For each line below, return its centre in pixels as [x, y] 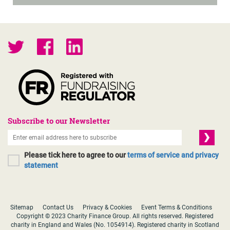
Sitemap [22, 207]
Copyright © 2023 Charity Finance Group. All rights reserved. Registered [115, 216]
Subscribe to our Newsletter [59, 121]
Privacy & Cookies [107, 207]
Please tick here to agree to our [76, 155]
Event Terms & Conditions [177, 207]
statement [41, 165]
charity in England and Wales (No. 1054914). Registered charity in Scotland [115, 225]
